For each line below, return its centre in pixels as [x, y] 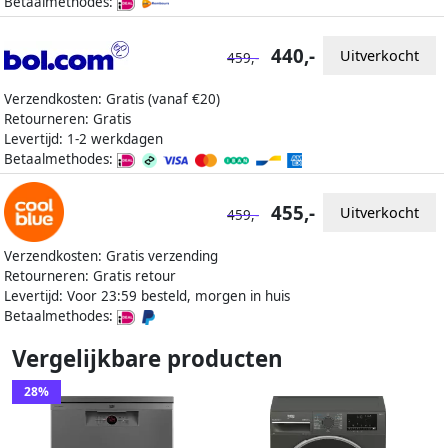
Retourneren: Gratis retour [90, 276]
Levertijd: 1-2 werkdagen [83, 139]
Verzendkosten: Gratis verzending [111, 256]
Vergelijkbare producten [147, 359]
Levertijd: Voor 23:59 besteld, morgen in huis [147, 296]
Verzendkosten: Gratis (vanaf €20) [112, 99]
